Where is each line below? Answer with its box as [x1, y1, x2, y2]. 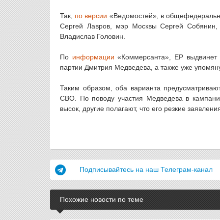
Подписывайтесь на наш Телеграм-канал [80, 165, 213, 173]
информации [72, 53, 114, 61]
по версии [75, 12, 108, 20]
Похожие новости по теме [60, 195, 143, 203]
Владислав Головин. [60, 32, 125, 40]
